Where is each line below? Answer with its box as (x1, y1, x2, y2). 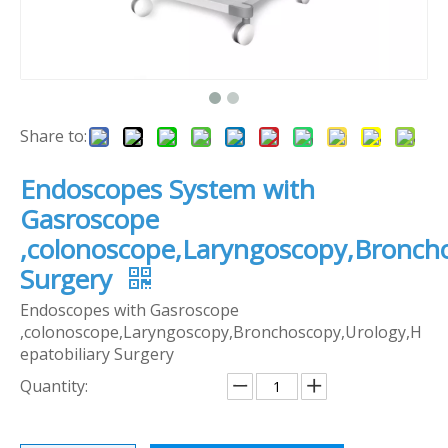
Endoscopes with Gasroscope (20, 299, 239, 321)
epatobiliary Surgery (20, 343, 174, 365)
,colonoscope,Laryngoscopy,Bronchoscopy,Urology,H (20, 321, 422, 343)
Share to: (20, 125, 87, 147)
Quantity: (20, 375, 88, 397)
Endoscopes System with (20, 171, 315, 207)
